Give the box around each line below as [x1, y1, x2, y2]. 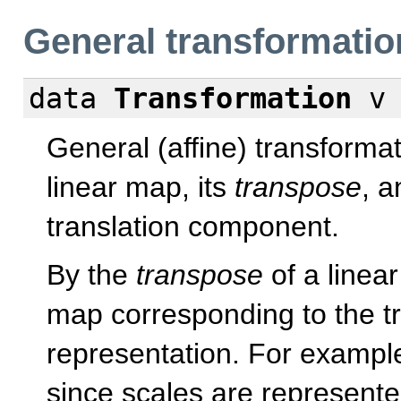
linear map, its [47, 170, 235, 203]
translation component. [47, 209, 339, 243]
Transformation [114, 81, 353, 115]
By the [47, 259, 136, 292]
